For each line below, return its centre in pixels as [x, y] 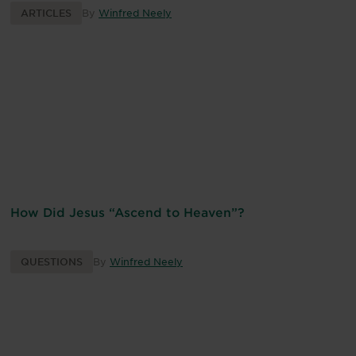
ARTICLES [46, 13]
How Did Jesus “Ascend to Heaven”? [128, 212]
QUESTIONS [52, 262]
